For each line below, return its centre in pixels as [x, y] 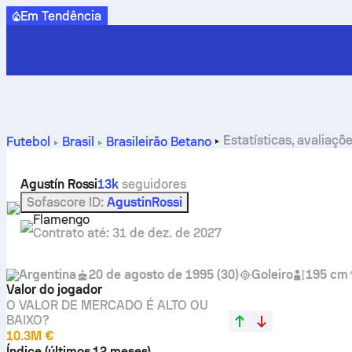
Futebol [28, 142]
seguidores [152, 184]
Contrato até [70, 233]
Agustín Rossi [59, 184]
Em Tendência [61, 16]
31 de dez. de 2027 [167, 233]
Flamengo [61, 219]
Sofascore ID [64, 202]
